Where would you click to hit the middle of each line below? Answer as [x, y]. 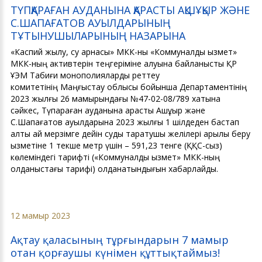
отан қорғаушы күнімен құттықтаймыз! [115, 253]
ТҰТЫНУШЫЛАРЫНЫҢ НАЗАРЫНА [98, 36]
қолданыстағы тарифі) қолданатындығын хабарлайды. [117, 169]
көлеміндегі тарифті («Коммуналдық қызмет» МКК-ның [115, 157]
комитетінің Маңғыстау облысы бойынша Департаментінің [129, 87]
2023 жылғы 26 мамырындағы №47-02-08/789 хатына [116, 99]
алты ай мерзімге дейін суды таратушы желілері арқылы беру [130, 134]
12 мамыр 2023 [40, 216]
